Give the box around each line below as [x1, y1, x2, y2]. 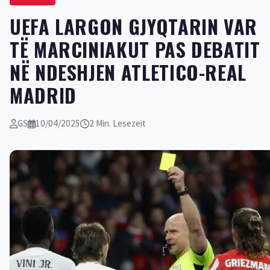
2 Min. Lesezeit [89, 118, 146, 129]
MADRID [10, 81, 77, 109]
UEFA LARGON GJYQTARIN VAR [10, 12, 258, 40]
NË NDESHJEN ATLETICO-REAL [10, 58, 247, 86]
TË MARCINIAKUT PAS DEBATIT [10, 35, 260, 63]
